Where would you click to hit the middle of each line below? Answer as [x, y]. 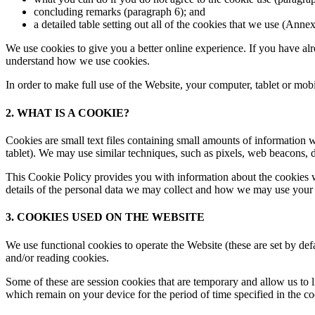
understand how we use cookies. [78, 61]
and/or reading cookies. [57, 257]
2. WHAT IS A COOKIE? [67, 112]
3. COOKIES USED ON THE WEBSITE [105, 217]
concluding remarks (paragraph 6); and [120, 12]
